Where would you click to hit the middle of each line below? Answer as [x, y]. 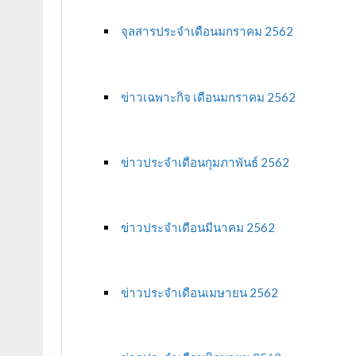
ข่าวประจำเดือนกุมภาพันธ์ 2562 [205, 162]
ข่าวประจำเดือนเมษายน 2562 [199, 293]
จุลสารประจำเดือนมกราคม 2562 [207, 31]
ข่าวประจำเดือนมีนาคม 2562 [197, 227]
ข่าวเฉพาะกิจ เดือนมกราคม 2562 [208, 97]
